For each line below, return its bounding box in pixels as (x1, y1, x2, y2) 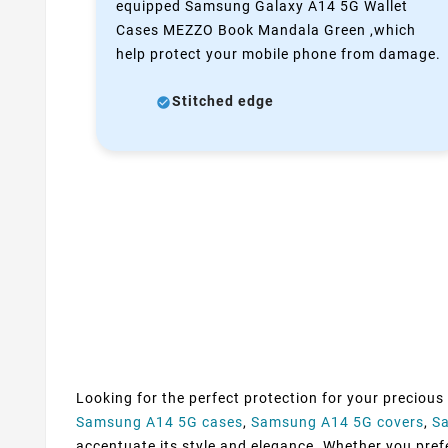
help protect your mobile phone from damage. (116, 45, 441, 62)
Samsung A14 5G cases (76, 413, 243, 430)
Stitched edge (172, 92, 274, 109)
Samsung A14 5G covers (251, 413, 424, 430)
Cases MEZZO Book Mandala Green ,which (116, 21, 416, 38)
